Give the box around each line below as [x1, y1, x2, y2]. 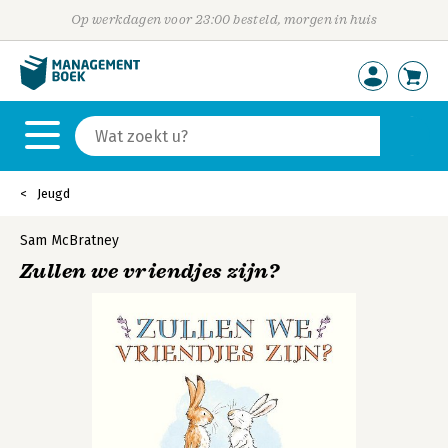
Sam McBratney [20, 232, 119, 249]
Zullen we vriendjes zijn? [20, 259, 279, 284]
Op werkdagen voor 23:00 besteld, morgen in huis [70, 12, 378, 27]
